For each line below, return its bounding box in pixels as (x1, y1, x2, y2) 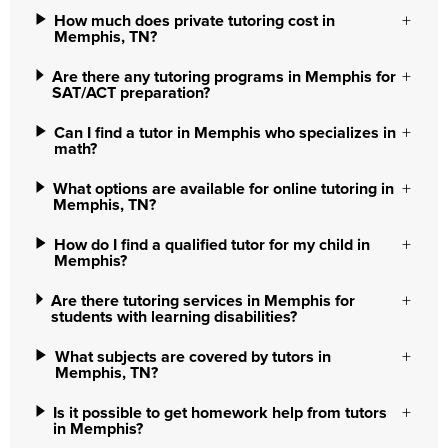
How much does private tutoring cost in (54, 13, 336, 29)
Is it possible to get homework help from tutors (53, 405, 388, 421)
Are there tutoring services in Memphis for (51, 293, 356, 309)
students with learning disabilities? (51, 309, 298, 325)
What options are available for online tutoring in (53, 181, 395, 197)
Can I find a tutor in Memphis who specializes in (54, 125, 397, 141)
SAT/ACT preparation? (52, 85, 210, 101)
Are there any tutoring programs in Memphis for (52, 69, 396, 85)
